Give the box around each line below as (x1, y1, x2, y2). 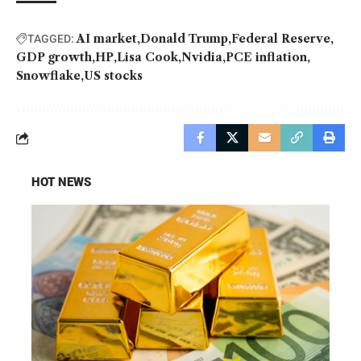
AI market (77, 31, 137, 47)
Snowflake (16, 68, 81, 84)
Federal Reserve (231, 31, 330, 47)
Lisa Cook (117, 50, 178, 65)
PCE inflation (226, 50, 307, 65)
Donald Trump (140, 31, 228, 47)
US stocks (84, 68, 143, 84)
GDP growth (16, 50, 92, 65)
